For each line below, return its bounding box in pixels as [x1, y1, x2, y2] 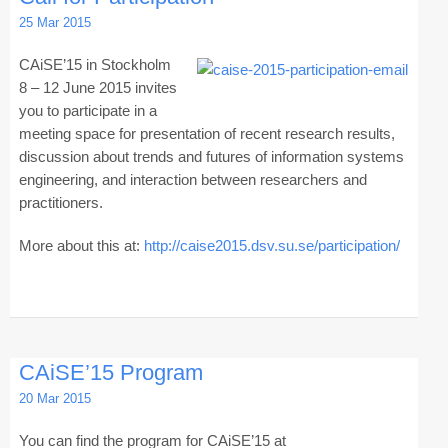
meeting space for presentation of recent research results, [18, 124, 395, 142]
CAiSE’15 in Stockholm [18, 55, 171, 73]
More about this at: [18, 236, 144, 254]
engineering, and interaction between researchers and [18, 170, 367, 188]
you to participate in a [18, 101, 157, 119]
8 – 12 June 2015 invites [18, 78, 177, 96]
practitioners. [18, 193, 103, 211]
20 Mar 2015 [18, 391, 91, 407]
